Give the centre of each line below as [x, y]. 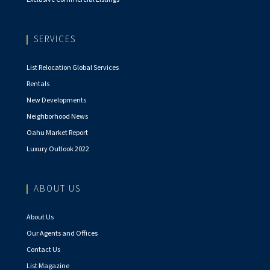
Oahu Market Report [57, 133]
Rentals [38, 84]
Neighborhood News [57, 117]
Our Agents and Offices [62, 234]
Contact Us [43, 250]
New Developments [56, 101]
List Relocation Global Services [73, 68]
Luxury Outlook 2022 [58, 149]
